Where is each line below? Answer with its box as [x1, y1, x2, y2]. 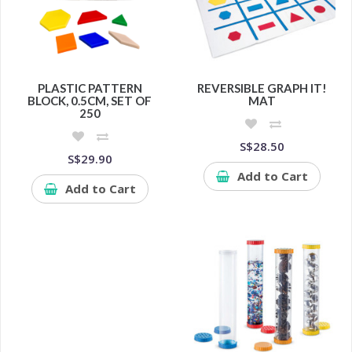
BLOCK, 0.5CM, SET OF [27, 93, 152, 108]
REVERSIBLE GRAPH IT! [197, 81, 328, 96]
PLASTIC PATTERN [37, 81, 142, 96]
